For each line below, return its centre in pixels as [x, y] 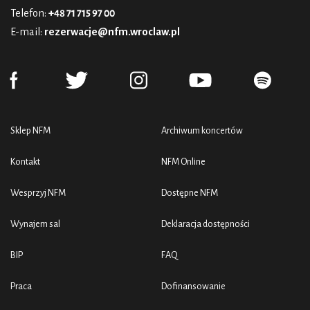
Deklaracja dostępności [206, 224]
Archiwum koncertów [202, 131]
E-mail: [27, 32]
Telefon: [29, 13]
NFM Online [183, 162]
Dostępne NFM [190, 193]
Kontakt [25, 162]
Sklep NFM [30, 131]
